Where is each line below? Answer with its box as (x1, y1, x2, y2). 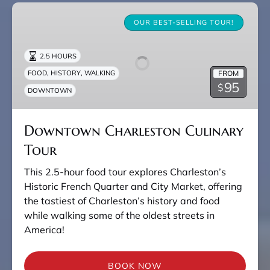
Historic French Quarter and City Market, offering (24, 180, 242, 193)
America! (24, 224, 64, 236)
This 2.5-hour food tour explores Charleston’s (24, 166, 226, 178)
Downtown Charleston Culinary (24, 122, 243, 140)
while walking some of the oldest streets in (24, 209, 215, 222)
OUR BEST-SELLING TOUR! (134, 18, 234, 27)
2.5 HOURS (40, 51, 77, 60)
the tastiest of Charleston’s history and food (24, 195, 220, 207)
